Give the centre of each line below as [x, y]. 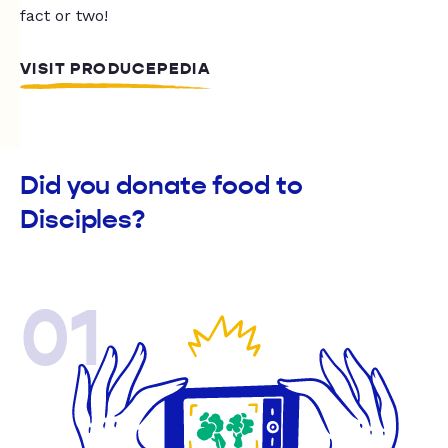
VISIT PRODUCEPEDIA [116, 69]
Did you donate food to [161, 186]
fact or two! [64, 16]
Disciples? [83, 220]
